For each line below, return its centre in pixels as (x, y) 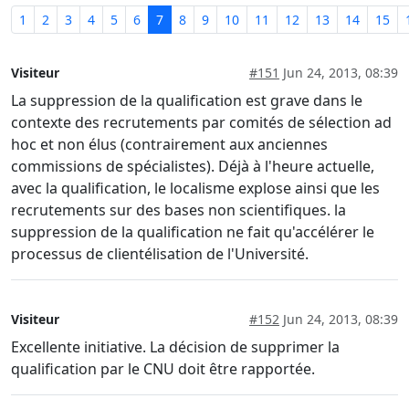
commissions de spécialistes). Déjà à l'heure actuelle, (193, 166)
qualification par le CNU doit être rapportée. (163, 368)
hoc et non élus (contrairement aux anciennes (169, 144)
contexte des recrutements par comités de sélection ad (201, 122)
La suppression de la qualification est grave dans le (187, 100)
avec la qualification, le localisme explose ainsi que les (195, 188)
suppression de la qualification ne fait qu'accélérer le (193, 231)
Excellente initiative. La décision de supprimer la (175, 346)
